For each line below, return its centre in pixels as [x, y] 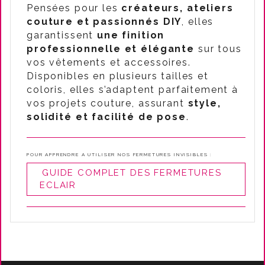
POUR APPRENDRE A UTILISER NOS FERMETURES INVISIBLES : [120, 154]
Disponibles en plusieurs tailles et [118, 76]
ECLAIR [58, 185]
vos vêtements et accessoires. [109, 62]
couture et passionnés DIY [104, 22]
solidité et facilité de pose [106, 117]
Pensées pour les [74, 8]
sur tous [218, 49]
